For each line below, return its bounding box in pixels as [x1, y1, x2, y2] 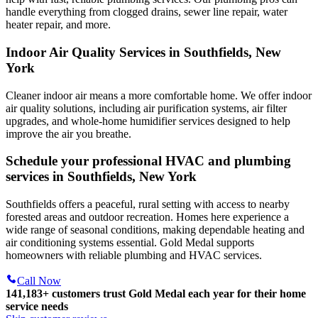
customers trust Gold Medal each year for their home [49, 287, 306, 300]
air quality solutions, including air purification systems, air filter [6, 102, 287, 114]
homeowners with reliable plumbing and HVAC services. [6, 249, 262, 262]
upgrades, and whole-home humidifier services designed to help [6, 114, 290, 127]
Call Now [17, 275, 61, 287]
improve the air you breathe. [6, 127, 131, 140]
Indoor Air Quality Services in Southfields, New [6, 44, 281, 60]
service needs [6, 300, 68, 313]
